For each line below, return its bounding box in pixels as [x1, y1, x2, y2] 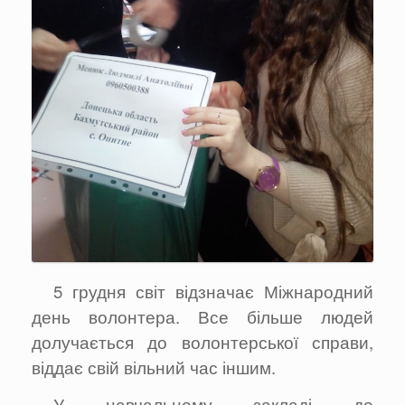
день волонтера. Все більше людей [32, 304, 373, 328]
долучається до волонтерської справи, [32, 329, 373, 353]
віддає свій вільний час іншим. [32, 354, 280, 379]
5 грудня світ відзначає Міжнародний [53, 278, 373, 303]
